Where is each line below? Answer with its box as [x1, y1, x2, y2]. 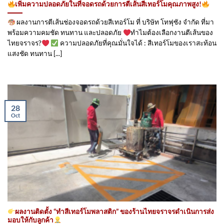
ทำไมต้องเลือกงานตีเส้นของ [130, 28, 213, 37]
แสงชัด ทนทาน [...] [7, 49, 62, 58]
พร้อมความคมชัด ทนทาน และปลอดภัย [7, 28, 123, 37]
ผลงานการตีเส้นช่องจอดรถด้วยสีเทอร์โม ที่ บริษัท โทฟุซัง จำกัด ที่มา [15, 18, 214, 26]
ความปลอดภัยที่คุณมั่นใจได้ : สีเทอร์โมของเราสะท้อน [58, 39, 216, 47]
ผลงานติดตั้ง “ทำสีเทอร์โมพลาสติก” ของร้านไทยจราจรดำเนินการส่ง [15, 207, 214, 215]
